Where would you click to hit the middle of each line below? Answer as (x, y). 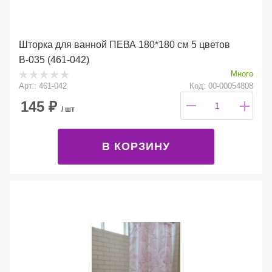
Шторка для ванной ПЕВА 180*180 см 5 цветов (124, 45)
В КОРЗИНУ (136, 147)
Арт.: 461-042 (43, 86)
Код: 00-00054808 (221, 86)
